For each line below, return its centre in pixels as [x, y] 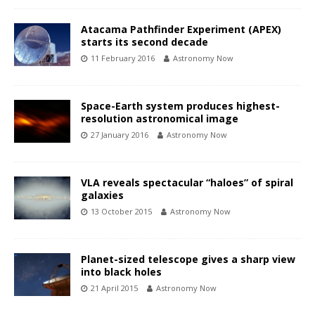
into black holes [121, 272]
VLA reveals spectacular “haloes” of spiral [187, 183]
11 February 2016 [123, 58]
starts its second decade [144, 42]
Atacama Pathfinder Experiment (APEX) [181, 30]
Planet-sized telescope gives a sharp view [188, 259]
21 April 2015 [114, 288]
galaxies [102, 195]
